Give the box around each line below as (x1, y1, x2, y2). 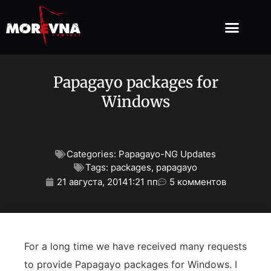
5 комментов (169, 176, 226, 188)
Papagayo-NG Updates (119, 148, 216, 160)
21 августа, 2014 (56, 176, 128, 188)
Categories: (67, 148, 116, 160)
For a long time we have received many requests (24, 240, 247, 253)
